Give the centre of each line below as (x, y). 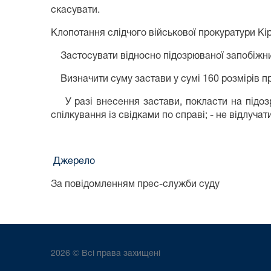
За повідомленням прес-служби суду (136, 185)
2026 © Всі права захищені (106, 254)
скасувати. (75, 11)
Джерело (73, 162)
